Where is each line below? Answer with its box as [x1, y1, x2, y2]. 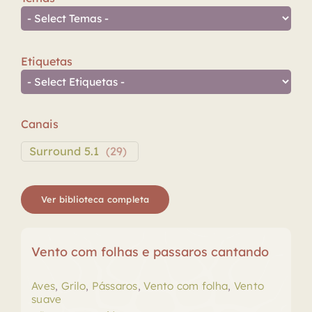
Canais [20, 117, 58, 132]
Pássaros [91, 279, 138, 292]
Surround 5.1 [29, 143, 99, 158]
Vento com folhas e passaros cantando [31, 243, 269, 260]
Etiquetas [20, 54, 72, 68]
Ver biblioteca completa [40, 193, 150, 205]
